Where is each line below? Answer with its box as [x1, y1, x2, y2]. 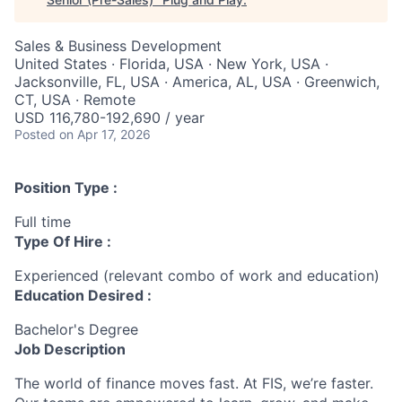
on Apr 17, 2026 [59, 127, 151, 143]
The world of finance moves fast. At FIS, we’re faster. [14, 374, 373, 393]
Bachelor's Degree [14, 320, 138, 339]
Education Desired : [14, 286, 152, 305]
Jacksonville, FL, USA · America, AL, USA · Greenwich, [14, 73, 380, 92]
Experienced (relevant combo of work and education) [14, 267, 380, 285]
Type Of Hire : [14, 232, 111, 251]
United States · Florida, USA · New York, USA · [14, 55, 328, 74]
